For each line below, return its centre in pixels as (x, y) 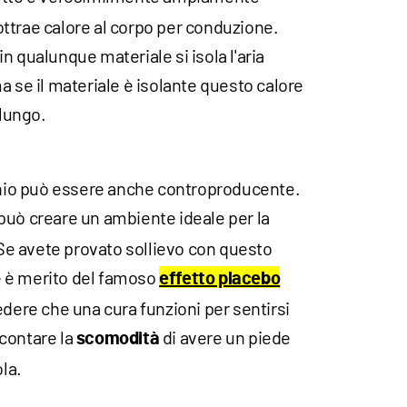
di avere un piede (225, 338)
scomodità (118, 339)
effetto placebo (220, 279)
